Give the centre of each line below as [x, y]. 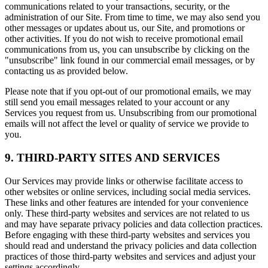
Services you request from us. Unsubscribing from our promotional [131, 113]
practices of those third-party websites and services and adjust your [130, 256]
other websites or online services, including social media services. [128, 191]
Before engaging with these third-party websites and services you [127, 234]
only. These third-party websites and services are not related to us [127, 213]
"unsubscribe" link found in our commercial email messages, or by [130, 60]
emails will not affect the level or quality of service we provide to [127, 124]
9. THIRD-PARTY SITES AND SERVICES [112, 158]
